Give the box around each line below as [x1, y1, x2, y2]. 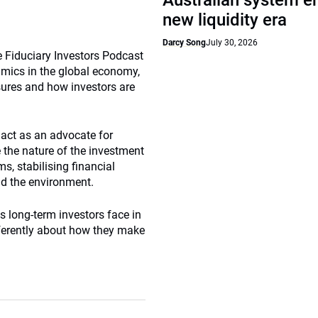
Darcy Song [163, 38, 207, 48]
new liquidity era [163, 10, 287, 30]
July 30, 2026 [206, 38, 258, 48]
